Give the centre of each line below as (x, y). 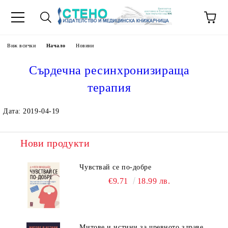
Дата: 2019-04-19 (31, 111)
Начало (56, 46)
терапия (109, 88)
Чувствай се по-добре (116, 167)
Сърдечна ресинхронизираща (109, 70)
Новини (85, 46)
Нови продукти (55, 143)
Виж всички (22, 46)
